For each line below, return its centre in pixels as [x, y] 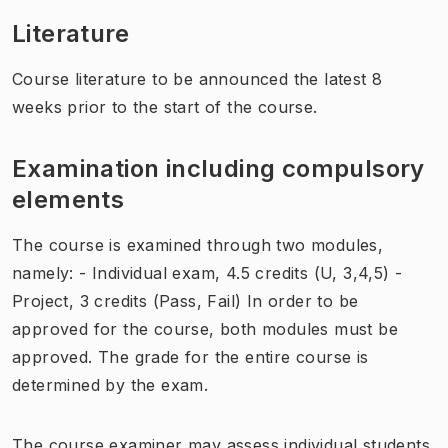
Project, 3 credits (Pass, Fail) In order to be [185, 300]
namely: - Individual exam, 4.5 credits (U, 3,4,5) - [207, 272]
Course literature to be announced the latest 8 [197, 78]
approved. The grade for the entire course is [190, 356]
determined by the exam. [110, 384]
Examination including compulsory [218, 168]
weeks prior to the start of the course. [165, 106]
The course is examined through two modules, [198, 244]
